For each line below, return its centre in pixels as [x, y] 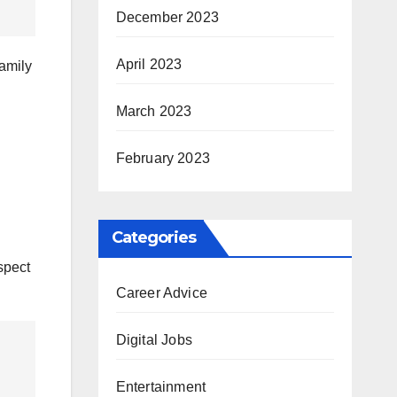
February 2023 [163, 158]
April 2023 [149, 64]
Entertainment [161, 387]
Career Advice [162, 293]
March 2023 [154, 111]
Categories [154, 237]
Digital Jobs [154, 340]
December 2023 [167, 17]
